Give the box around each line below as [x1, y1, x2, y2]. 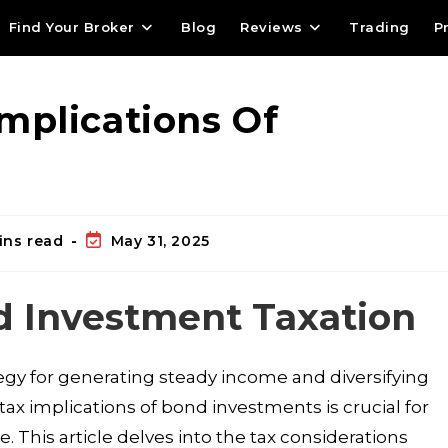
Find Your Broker [8, 19, 135, 35]
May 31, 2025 [110, 232, 210, 250]
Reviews [240, 19, 303, 35]
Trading [349, 19, 410, 35]
